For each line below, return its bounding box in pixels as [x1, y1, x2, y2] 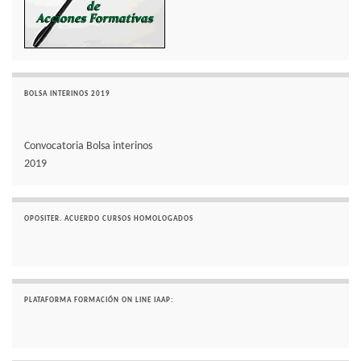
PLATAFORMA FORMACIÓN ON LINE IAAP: [24, 297, 173, 305]
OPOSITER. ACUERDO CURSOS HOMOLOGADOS [24, 215, 193, 223]
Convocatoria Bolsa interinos [24, 140, 152, 153]
